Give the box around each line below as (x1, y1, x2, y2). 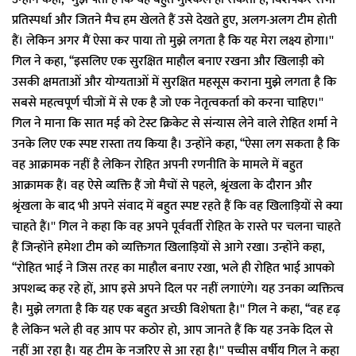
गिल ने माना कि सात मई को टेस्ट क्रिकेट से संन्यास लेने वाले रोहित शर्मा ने (12, 113, 338, 134)
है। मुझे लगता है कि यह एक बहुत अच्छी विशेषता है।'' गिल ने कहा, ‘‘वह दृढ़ (12, 299, 340, 320)
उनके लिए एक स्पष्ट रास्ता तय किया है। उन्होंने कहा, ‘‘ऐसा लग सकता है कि (12, 133, 339, 155)
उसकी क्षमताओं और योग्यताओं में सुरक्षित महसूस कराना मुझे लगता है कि (12, 72, 336, 93)
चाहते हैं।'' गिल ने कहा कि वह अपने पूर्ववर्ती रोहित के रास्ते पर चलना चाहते (12, 216, 341, 238)
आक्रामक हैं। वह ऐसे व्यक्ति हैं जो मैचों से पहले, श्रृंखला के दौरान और (12, 175, 312, 196)
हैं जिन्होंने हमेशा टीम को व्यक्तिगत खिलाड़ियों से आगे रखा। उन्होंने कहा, (12, 237, 325, 258)
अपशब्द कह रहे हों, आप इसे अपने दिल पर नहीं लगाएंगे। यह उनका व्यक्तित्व (12, 278, 344, 300)
